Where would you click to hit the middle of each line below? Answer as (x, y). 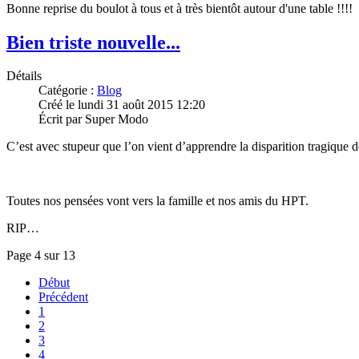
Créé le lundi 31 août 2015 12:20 (122, 105)
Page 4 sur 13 (41, 256)
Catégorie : (68, 91)
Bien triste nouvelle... (93, 42)
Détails (24, 76)
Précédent (63, 297)
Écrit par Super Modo (93, 119)
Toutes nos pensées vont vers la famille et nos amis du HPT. (157, 201)
